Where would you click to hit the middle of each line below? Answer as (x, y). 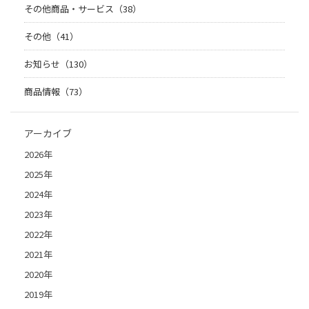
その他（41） (51, 36)
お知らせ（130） (58, 63)
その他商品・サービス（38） (83, 8)
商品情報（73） (56, 91)
